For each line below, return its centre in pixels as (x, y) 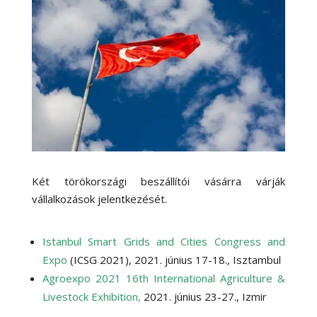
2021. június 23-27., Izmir (203, 297)
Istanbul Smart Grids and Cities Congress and (164, 242)
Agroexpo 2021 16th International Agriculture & (164, 278)
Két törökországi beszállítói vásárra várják (158, 181)
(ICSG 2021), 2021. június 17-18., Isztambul (174, 260)
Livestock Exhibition (90, 297)
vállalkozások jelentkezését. (99, 199)
